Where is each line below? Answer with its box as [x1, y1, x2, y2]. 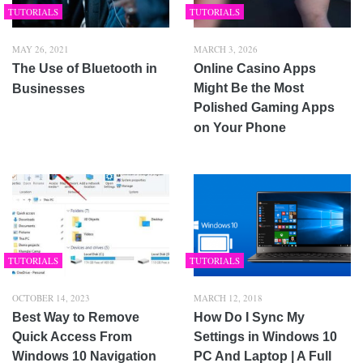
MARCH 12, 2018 [194, 291, 263, 304]
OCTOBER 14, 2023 [12, 291, 90, 304]
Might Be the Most [194, 80, 304, 95]
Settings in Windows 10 [194, 329, 337, 344]
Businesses [12, 81, 85, 96]
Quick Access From [12, 329, 132, 344]
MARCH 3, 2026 [194, 42, 258, 55]
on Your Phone [194, 120, 286, 135]
